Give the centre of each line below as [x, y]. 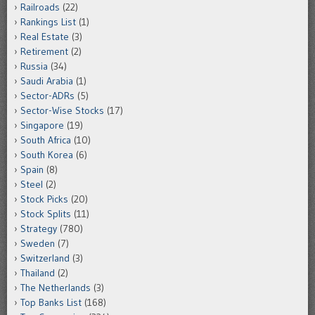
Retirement [44, 52]
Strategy [39, 229]
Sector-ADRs [47, 96]
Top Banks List [51, 303]
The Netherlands [56, 288]
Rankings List [48, 22]
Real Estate [45, 37]
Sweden [38, 244]
